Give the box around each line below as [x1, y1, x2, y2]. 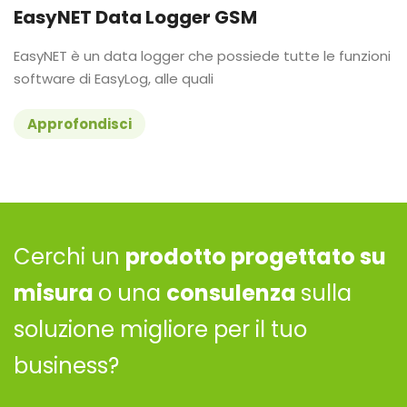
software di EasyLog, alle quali [14, 68, 213, 88]
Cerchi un [14, 241, 125, 272]
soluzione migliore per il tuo [14, 313, 307, 344]
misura [14, 277, 98, 308]
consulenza [166, 277, 301, 308]
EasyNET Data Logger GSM [14, 4, 257, 30]
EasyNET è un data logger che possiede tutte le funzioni [14, 45, 391, 65]
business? [14, 350, 119, 381]
